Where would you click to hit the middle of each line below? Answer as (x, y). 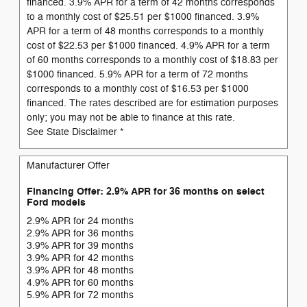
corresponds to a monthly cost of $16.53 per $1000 (138, 88)
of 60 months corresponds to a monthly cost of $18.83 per (152, 60)
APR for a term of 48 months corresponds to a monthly (145, 31)
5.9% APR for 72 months (80, 295)
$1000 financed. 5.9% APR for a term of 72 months (137, 74)
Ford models (56, 202)
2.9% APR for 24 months (80, 221)
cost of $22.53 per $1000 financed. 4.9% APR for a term (148, 45)
